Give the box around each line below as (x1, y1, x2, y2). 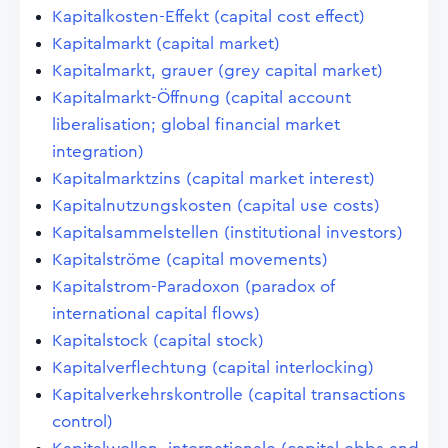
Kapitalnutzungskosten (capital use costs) (52, 197, 380, 214)
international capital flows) (52, 305, 260, 322)
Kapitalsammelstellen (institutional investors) (52, 224, 403, 241)
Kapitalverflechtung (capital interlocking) (52, 359, 374, 376)
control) (52, 413, 113, 430)
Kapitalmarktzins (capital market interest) (52, 170, 375, 187)
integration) (52, 143, 144, 160)
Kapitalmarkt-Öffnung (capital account (52, 89, 351, 106)
